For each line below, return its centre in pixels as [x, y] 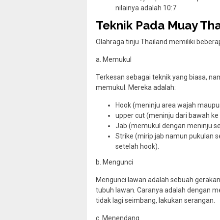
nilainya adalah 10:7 [146, 8]
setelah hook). [137, 146]
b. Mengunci [114, 162]
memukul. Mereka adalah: [136, 87]
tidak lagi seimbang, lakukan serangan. [155, 201]
